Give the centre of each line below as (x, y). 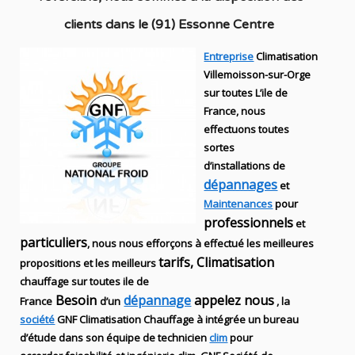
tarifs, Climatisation (217, 263)
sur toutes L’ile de (246, 93)
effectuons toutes (247, 130)
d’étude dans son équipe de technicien (115, 338)
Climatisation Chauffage (136, 320)
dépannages (241, 185)
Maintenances (239, 204)
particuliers (54, 243)
